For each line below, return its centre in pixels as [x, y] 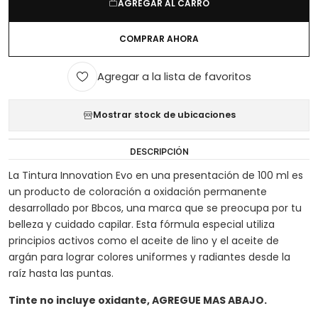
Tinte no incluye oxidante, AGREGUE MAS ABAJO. [137, 301]
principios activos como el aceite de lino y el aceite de [143, 240]
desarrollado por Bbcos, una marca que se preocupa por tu [155, 208]
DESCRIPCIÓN [159, 151]
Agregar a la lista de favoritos [174, 77]
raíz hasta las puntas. [61, 273]
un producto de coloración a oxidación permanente [137, 191]
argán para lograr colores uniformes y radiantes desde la [149, 257]
